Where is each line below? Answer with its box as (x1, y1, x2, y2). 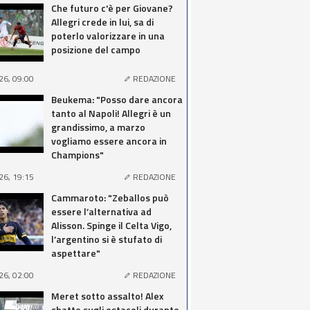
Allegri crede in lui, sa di (51, 15, 154, 29)
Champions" (51, 147, 104, 162)
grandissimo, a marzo (51, 120, 145, 134)
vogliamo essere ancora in (51, 134, 167, 148)
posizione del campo (51, 42, 140, 57)
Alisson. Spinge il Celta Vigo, (51, 218, 172, 232)
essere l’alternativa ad (51, 204, 152, 219)
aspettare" (51, 246, 100, 260)
